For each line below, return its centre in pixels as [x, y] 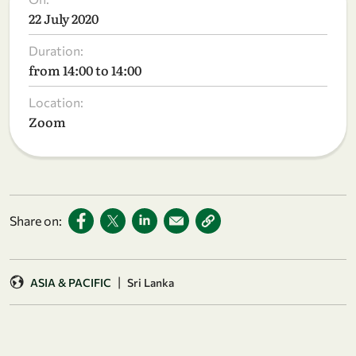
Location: [56, 103]
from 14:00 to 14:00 [85, 70]
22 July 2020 [64, 19]
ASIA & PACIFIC [71, 282]
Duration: [56, 51]
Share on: [36, 221]
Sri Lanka [151, 282]
